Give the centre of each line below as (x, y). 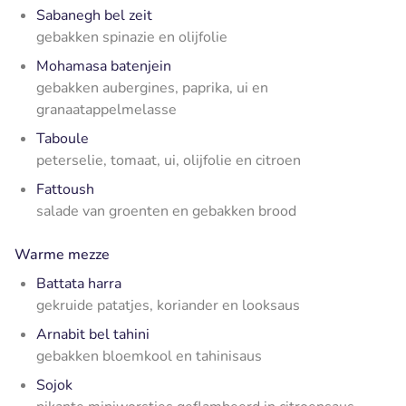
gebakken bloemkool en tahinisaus (149, 356)
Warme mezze (62, 254)
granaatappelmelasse (106, 109)
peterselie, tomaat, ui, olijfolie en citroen (169, 160)
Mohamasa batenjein (104, 66)
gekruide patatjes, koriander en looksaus (168, 305)
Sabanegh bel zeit (94, 15)
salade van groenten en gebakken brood (166, 211)
